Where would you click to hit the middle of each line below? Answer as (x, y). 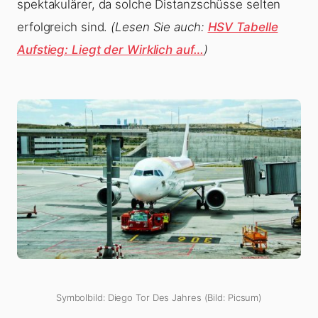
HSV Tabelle (243, 27)
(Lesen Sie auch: (159, 27)
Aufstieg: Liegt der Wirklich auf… (110, 50)
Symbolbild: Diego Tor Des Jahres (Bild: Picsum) (159, 298)
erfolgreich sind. (64, 27)
